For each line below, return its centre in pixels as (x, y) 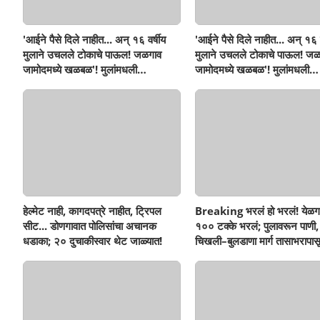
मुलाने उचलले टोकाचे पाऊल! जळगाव (92, 54)
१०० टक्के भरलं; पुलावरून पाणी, (256, 225)
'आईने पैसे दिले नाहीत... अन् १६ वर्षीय (94, 39)
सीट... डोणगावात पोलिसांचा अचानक (90, 225)
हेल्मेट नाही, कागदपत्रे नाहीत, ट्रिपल (92, 210)
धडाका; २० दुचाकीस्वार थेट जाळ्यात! (92, 240)
